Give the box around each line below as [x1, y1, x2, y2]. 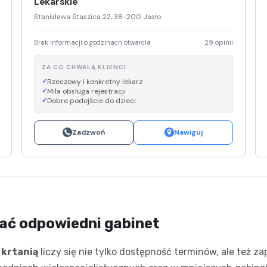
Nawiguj [173, 127, 203, 137]
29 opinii [204, 38, 233, 46]
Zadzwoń [72, 127, 105, 137]
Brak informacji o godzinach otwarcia [34, 38, 151, 46]
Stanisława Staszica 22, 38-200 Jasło [34, 11, 161, 21]
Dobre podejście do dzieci [47, 95, 136, 105]
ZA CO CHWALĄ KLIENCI [42, 63, 126, 71]
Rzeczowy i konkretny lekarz [47, 76, 142, 86]
